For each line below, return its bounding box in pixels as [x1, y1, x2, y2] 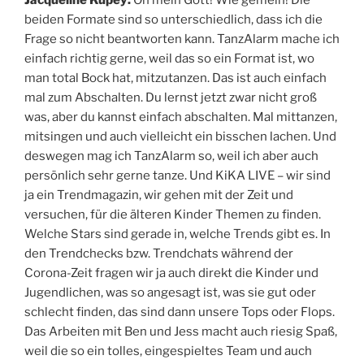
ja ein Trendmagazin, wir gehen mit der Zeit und [24, 187, 293, 202]
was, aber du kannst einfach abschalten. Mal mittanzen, [24, 109, 337, 124]
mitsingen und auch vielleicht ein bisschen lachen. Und [24, 128, 336, 144]
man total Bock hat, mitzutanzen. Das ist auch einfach [24, 70, 327, 85]
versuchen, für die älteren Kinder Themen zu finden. [24, 206, 321, 222]
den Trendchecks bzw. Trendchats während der [24, 245, 293, 261]
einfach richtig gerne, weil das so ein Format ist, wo [24, 50, 314, 66]
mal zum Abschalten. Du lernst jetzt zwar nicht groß [24, 89, 317, 105]
